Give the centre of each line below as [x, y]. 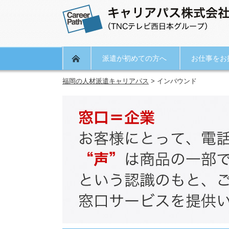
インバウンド [177, 81]
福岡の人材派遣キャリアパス [106, 81]
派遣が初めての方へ [134, 58]
